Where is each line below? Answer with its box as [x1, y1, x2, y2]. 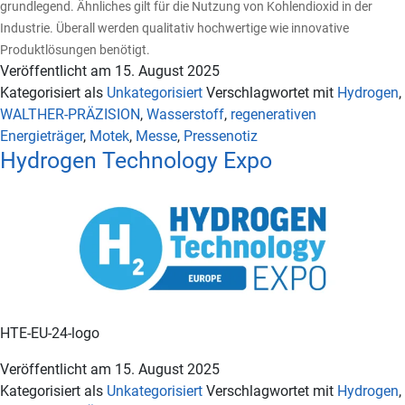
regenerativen [231, 106, 316, 124]
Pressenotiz [184, 127, 258, 146]
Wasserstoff [146, 106, 224, 124]
